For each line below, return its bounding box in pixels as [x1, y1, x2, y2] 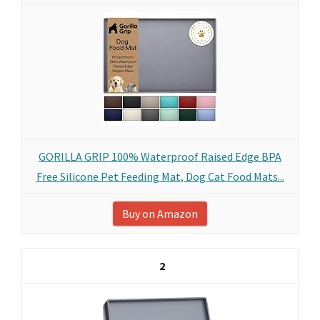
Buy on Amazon [122, 206, 198, 221]
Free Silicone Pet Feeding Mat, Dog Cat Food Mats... [36, 169, 284, 184]
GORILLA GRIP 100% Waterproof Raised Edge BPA [39, 149, 281, 164]
